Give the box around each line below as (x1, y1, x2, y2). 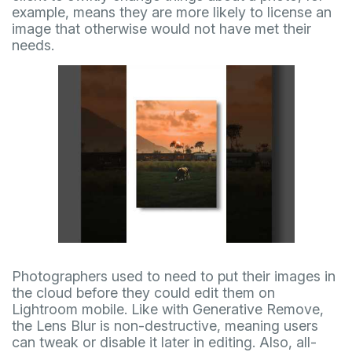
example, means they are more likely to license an (12, 4, 332, 21)
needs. (12, 37, 54, 54)
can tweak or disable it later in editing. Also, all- (12, 334, 317, 350)
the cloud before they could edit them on (12, 284, 275, 301)
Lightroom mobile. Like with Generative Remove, (12, 301, 324, 317)
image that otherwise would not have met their (12, 20, 311, 38)
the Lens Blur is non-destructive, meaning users (12, 317, 318, 334)
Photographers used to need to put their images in (12, 268, 335, 284)
